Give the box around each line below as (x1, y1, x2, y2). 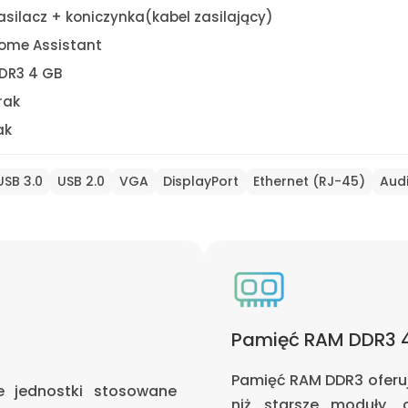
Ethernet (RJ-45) (252, 171, 365, 190)
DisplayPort (162, 171, 239, 190)
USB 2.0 (56, 171, 105, 190)
